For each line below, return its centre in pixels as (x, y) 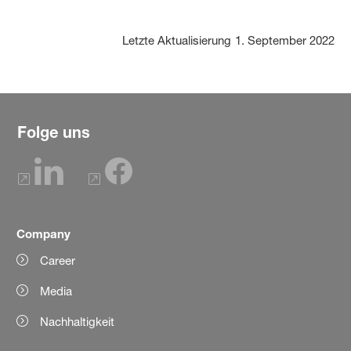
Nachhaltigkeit (78, 321)
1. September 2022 (284, 41)
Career (58, 260)
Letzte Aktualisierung (176, 41)
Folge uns (54, 132)
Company (44, 233)
